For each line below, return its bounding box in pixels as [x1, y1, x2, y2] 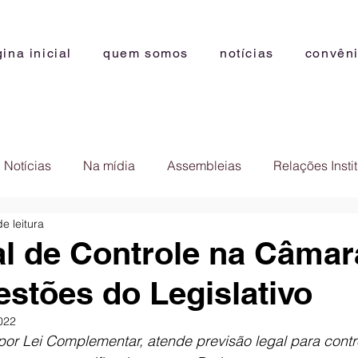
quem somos [102, 46, 189, 61]
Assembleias [167, 157, 241, 173]
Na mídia [83, 157, 135, 173]
